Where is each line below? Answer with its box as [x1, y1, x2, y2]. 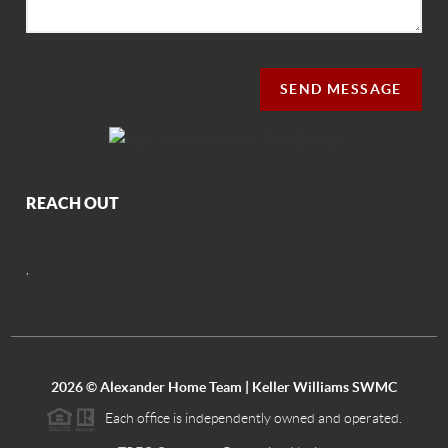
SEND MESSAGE [279, 80, 402, 97]
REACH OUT [26, 194, 120, 213]
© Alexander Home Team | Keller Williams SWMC [83, 379, 397, 396]
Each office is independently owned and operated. [96, 410, 402, 427]
